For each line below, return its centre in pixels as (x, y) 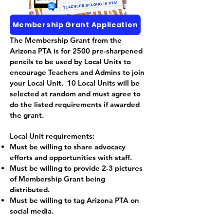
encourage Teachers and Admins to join (77, 72)
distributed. (30, 190)
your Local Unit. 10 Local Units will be (75, 83)
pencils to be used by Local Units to (70, 62)
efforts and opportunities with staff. (72, 157)
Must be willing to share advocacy (68, 147)
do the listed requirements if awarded (75, 104)
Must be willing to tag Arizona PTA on (74, 200)
